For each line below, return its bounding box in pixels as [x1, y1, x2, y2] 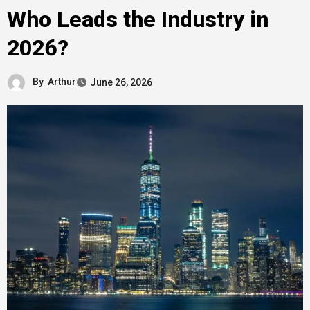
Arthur [47, 76, 76, 87]
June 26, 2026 [89, 76, 152, 88]
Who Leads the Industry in [6, 6, 268, 33]
